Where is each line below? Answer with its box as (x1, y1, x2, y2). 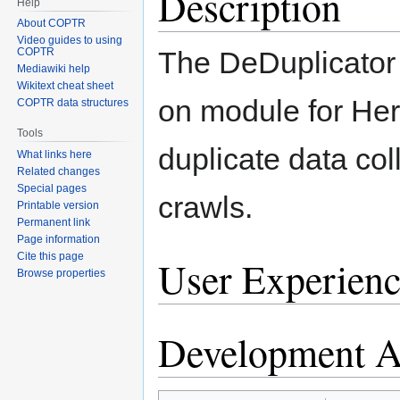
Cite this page (17, 250, 85, 263)
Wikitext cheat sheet (17, 79, 114, 93)
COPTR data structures (17, 96, 129, 110)
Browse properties (17, 267, 106, 280)
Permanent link (17, 216, 91, 229)
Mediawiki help (17, 62, 91, 76)
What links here (17, 148, 93, 162)
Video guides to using (17, 34, 123, 47)
